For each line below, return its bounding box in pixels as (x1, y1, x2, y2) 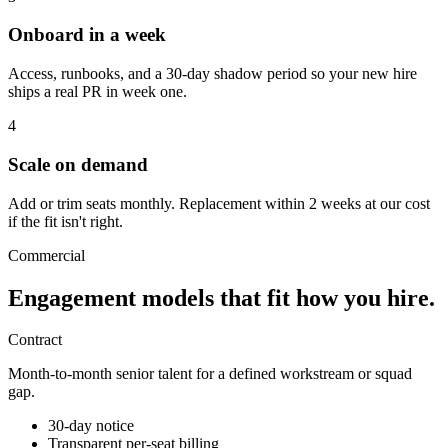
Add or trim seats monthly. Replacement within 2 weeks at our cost (8, 194, 430, 212)
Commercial (8, 246, 85, 264)
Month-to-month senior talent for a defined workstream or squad (8, 365, 412, 383)
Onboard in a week (8, 24, 166, 46)
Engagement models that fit (8, 284, 290, 311)
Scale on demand (8, 153, 148, 175)
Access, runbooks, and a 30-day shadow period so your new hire (8, 65, 417, 83)
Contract (8, 331, 62, 349)
